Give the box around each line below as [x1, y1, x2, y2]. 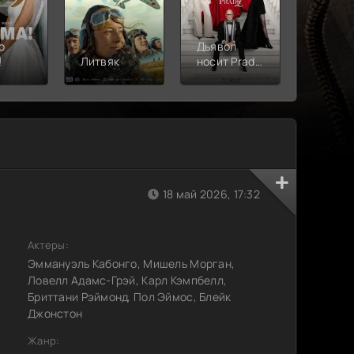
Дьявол [196, 38, 237, 54]
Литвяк [80, 53, 120, 69]
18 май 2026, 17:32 [162, 186, 260, 201]
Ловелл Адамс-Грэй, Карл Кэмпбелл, [28, 272, 228, 288]
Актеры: [28, 237, 69, 252]
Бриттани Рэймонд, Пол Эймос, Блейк [28, 288, 232, 304]
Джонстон [28, 305, 83, 321]
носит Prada [196, 53, 262, 69]
